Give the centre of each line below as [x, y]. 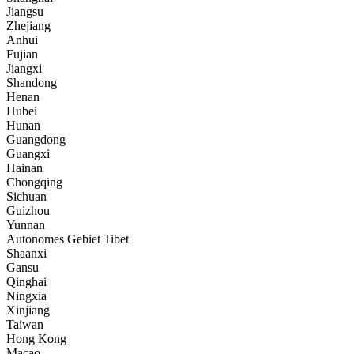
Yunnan [26, 225]
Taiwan [25, 325]
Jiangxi [24, 69]
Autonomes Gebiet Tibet [68, 239]
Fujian [22, 55]
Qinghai [26, 282]
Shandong [32, 83]
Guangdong [36, 140]
